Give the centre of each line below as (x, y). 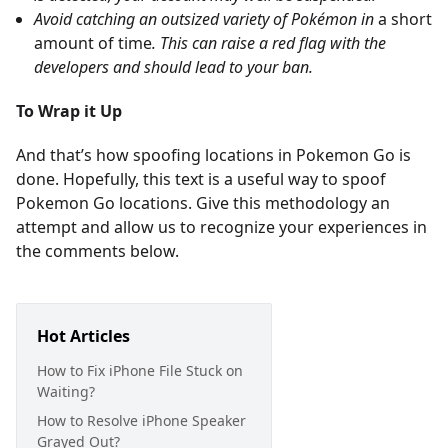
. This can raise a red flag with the (269, 43)
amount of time (93, 43)
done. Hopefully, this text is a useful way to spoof (201, 179)
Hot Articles (83, 336)
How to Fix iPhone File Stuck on (140, 370)
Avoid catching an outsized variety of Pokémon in (204, 19)
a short (403, 19)
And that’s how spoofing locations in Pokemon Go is (213, 155)
